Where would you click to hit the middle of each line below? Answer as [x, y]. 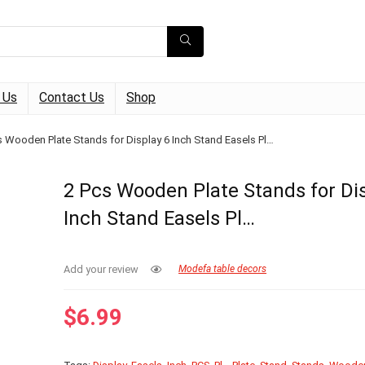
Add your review [101, 269]
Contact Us [72, 97]
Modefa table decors [223, 269]
